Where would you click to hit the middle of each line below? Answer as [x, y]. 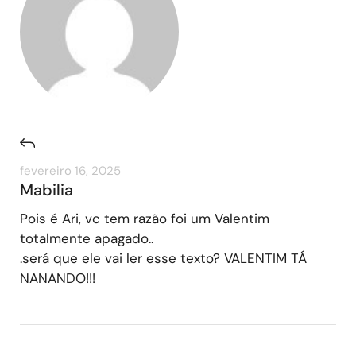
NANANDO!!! [58, 278]
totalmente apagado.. [87, 238]
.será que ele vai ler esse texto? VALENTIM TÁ [163, 258]
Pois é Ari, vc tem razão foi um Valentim [145, 218]
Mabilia [46, 190]
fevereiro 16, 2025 [70, 170]
